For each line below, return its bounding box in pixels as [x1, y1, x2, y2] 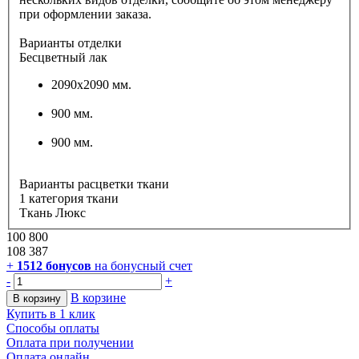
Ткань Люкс [19, 206, 86, 220]
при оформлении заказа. [19, 7, 151, 22]
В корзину [13, 292, 61, 305]
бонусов [42, 259, 91, 273]
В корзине [71, 291, 126, 305]
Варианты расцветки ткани [19, 177, 169, 192]
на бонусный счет [95, 259, 192, 273]
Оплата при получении [6, 336, 134, 350]
